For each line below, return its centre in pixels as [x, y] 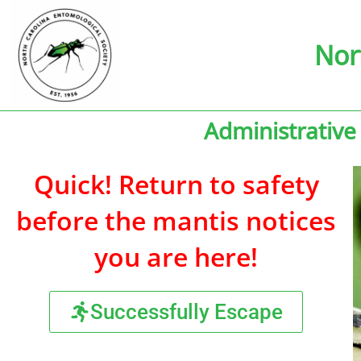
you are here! [176, 257]
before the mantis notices [176, 221]
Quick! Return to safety [176, 185]
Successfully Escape [187, 312]
